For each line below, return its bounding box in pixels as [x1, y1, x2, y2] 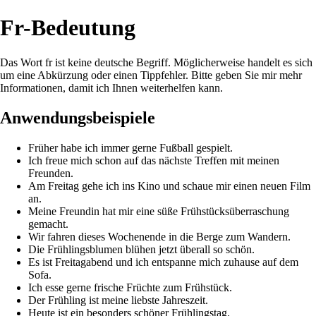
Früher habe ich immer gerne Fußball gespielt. [28, 141, 233, 154]
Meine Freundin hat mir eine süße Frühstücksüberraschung [28, 205, 289, 217]
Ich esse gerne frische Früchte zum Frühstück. [28, 281, 232, 293]
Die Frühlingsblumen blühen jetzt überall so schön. [28, 243, 255, 255]
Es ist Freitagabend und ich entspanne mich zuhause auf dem [28, 255, 298, 268]
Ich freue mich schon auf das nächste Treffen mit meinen [28, 154, 279, 166]
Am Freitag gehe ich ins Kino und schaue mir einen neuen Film [28, 179, 310, 192]
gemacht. [28, 217, 68, 230]
